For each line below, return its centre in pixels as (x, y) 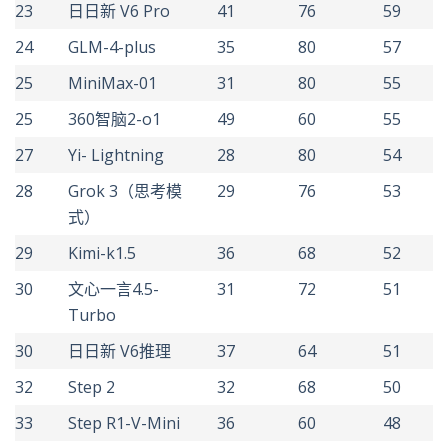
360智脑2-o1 (114, 119)
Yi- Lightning (116, 155)
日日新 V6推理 (119, 351)
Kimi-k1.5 (102, 253)
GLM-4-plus (112, 47)
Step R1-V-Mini (124, 423)
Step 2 (91, 387)
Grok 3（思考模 (125, 191)
